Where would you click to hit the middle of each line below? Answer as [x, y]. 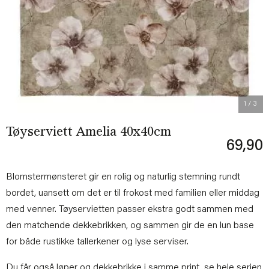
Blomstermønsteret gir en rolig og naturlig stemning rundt [123, 177]
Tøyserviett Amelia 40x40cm [89, 132]
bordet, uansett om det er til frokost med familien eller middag [133, 193]
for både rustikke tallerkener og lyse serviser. [97, 242]
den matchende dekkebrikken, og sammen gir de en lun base [130, 225]
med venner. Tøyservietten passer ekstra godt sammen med [130, 209]
